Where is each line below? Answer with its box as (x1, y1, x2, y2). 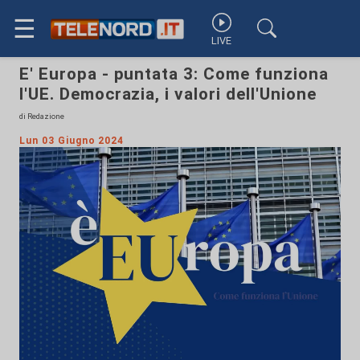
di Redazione (19, 112, 64, 121)
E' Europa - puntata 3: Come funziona (19, 64, 329, 84)
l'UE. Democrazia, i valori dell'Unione (19, 84, 317, 104)
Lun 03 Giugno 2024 (19, 135, 125, 146)
